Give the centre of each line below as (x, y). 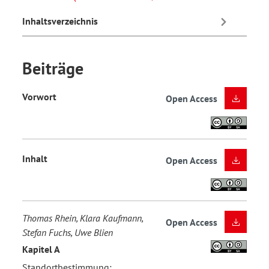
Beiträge (53, 68)
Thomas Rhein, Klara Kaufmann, (83, 218)
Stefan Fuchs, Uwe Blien (68, 232)
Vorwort (39, 97)
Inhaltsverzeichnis (60, 21)
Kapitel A (41, 249)
